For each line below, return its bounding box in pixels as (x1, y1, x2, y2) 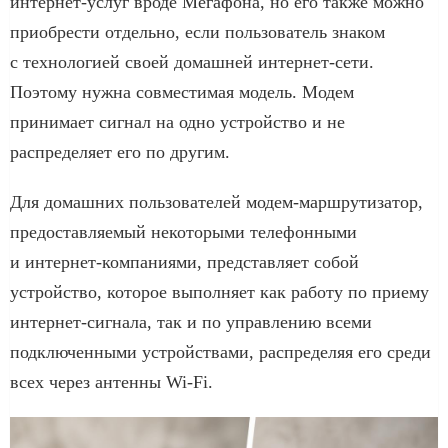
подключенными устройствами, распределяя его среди (10, 341, 431, 362)
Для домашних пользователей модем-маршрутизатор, (10, 191, 423, 212)
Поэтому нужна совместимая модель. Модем (10, 81, 354, 102)
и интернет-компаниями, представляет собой (10, 251, 359, 272)
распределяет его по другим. (10, 141, 230, 162)
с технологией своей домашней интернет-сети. (10, 51, 374, 72)
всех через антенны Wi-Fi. (10, 371, 213, 392)
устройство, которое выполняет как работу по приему (10, 281, 429, 302)
